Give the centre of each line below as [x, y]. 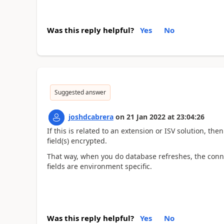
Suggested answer [80, 92]
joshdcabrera [91, 117]
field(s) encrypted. [77, 141]
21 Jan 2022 [146, 117]
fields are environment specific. [99, 166]
